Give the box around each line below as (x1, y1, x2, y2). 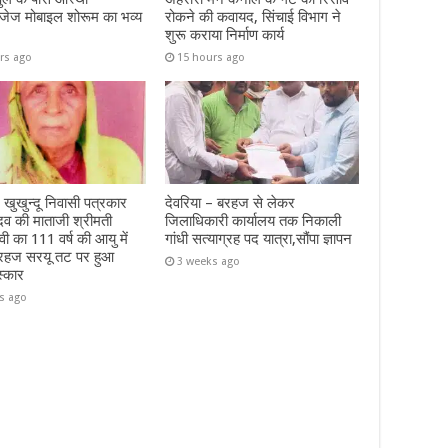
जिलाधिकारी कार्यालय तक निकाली (164, 212, 341, 231)
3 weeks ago (176, 255, 240, 269)
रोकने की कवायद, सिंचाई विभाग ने (164, 7, 341, 26)
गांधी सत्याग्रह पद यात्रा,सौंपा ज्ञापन (164, 230, 352, 249)
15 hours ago (176, 50, 245, 64)
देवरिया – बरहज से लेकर (164, 194, 295, 213)
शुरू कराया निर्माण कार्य (164, 25, 284, 44)
